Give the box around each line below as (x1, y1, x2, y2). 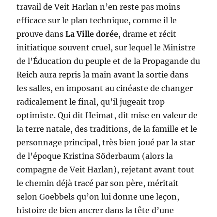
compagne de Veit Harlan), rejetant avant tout (16, 165, 195, 175)
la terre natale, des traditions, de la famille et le (16, 124, 198, 134)
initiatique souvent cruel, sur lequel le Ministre (16, 43, 196, 53)
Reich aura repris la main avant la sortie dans (16, 70, 189, 80)
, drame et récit (118, 29, 177, 39)
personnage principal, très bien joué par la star (16, 138, 195, 148)
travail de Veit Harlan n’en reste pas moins (16, 2, 181, 12)
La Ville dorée (65, 29, 119, 39)
